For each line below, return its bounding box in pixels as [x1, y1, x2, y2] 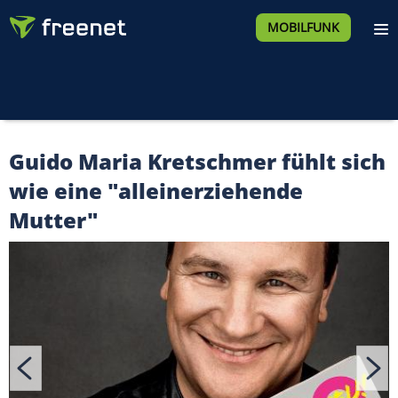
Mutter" [9, 205, 99, 235]
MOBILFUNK [267, 19, 339, 36]
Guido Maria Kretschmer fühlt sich [9, 147, 386, 176]
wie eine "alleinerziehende [9, 176, 303, 205]
